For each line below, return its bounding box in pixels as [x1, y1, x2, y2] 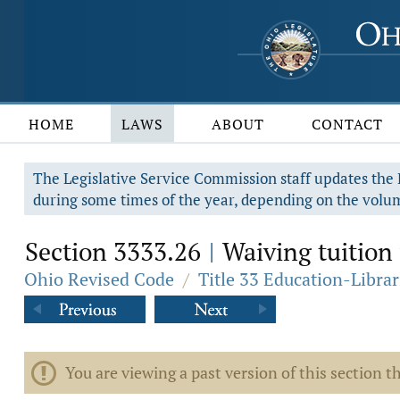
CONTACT [312, 114, 384, 134]
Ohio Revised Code [24, 267, 174, 291]
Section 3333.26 [25, 235, 207, 268]
